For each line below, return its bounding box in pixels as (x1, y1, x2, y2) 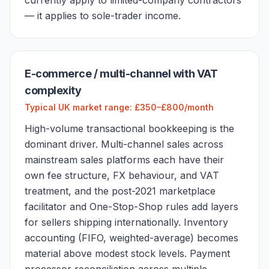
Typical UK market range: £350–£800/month (25, 102, 214, 112)
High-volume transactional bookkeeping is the (25, 122, 234, 134)
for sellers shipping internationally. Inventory (25, 216, 228, 228)
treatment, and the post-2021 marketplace (25, 185, 216, 197)
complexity (25, 84, 82, 97)
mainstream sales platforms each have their (25, 154, 224, 166)
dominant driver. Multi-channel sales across (25, 138, 223, 150)
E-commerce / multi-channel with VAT (25, 67, 218, 80)
